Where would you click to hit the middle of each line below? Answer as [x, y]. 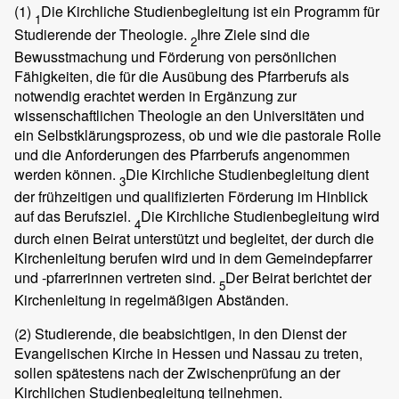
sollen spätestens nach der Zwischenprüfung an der [177, 373]
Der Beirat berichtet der [298, 278]
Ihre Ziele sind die [253, 34]
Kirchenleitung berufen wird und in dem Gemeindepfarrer [193, 258]
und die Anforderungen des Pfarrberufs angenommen [182, 154]
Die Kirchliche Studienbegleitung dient [247, 174]
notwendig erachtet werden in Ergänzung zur [155, 95]
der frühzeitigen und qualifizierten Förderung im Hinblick [191, 197]
